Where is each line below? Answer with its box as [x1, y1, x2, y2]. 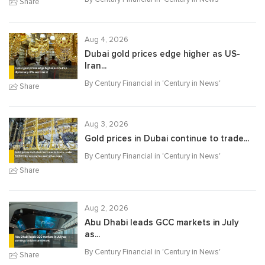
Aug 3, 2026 [85, 119, 128, 129]
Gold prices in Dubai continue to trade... [85, 133, 249, 144]
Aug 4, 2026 [85, 35, 128, 45]
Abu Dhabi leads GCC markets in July [85, 218, 239, 228]
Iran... [85, 61, 106, 72]
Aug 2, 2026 [85, 203, 128, 214]
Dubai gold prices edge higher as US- [85, 49, 240, 60]
